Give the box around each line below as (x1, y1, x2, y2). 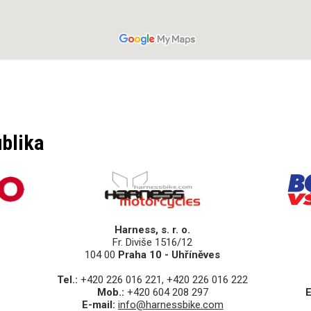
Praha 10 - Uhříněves (118, 249, 221, 262)
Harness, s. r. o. (115, 224, 191, 237)
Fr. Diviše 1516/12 (112, 236, 193, 249)
